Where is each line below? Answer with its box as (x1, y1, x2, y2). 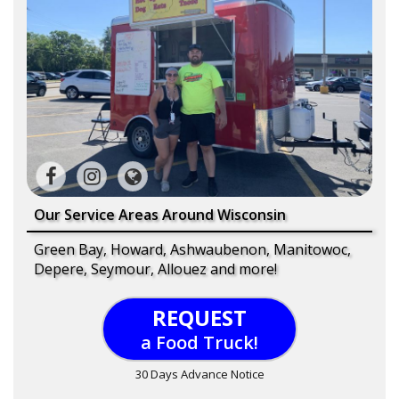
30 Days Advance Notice (134, 366, 265, 382)
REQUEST (152, 303, 247, 332)
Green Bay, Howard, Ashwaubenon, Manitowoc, (34, 240, 351, 259)
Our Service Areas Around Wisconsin (34, 205, 286, 224)
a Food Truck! (141, 330, 258, 354)
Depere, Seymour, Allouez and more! (34, 259, 277, 279)
